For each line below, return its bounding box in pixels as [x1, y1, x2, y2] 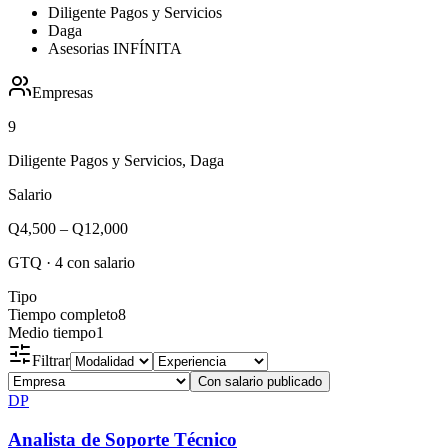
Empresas [32, 83, 93, 101]
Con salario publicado [198, 373, 322, 389]
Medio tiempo [8, 323, 96, 341]
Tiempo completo [8, 305, 118, 323]
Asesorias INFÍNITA [48, 39, 182, 57]
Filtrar [32, 351, 70, 369]
